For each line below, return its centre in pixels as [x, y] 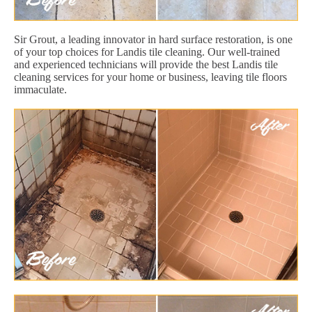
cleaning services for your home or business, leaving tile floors [150, 77]
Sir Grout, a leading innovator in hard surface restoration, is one [153, 39]
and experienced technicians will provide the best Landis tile [146, 64]
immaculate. [40, 89]
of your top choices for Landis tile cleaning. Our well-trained [147, 52]
